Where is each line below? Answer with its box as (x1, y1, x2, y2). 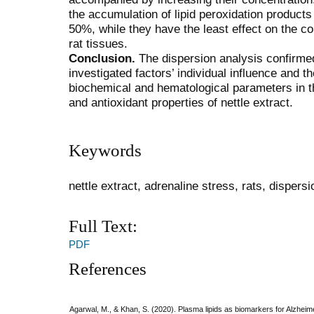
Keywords (69, 141, 142, 161)
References (69, 259, 146, 278)
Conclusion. (69, 50, 139, 65)
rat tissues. (69, 36, 128, 50)
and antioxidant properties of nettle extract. (69, 95, 293, 109)
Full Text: (69, 217, 137, 236)
